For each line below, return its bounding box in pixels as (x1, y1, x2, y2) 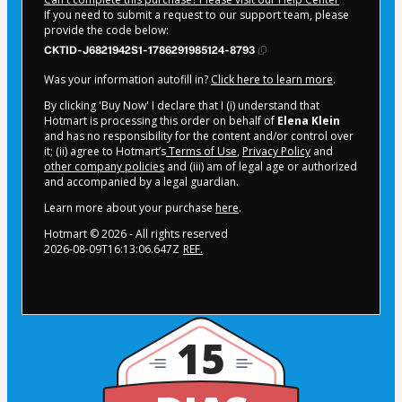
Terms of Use (166, 144, 237, 160)
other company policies (44, 159, 164, 175)
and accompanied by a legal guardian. (44, 174, 239, 190)
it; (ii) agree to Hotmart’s (44, 144, 166, 160)
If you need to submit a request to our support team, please (44, 7, 349, 23)
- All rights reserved (127, 226, 228, 242)
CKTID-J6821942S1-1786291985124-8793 (44, 44, 255, 57)
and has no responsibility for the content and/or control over (44, 128, 354, 144)
